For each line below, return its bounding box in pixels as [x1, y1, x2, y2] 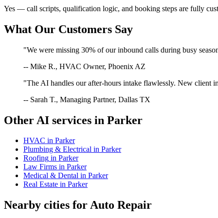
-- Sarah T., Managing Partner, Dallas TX [23, 95, 150, 104]
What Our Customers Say [4, 22, 133, 36]
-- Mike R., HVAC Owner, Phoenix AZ [23, 62, 145, 71]
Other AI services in [4, 113, 107, 127]
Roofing [23, 154, 49, 163]
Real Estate [23, 180, 58, 189]
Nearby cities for [4, 199, 90, 212]
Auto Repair [90, 199, 152, 212]
